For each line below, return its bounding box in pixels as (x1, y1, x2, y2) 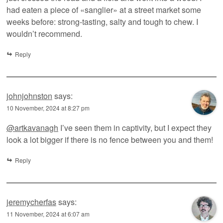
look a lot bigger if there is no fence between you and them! (6, 133, 213, 145)
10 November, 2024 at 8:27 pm (6, 103, 90, 112)
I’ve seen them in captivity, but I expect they (58, 121, 212, 133)
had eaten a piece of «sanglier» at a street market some (6, 3, 201, 15)
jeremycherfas (6, 196, 56, 208)
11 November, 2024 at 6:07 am (6, 209, 90, 218)
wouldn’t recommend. (6, 27, 82, 39)
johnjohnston (6, 90, 52, 102)
